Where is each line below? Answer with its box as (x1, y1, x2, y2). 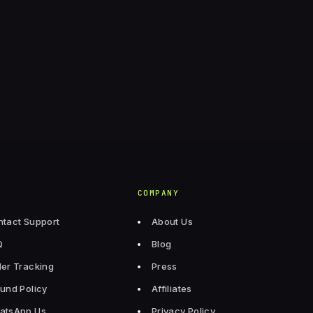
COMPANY (137, 188, 180, 198)
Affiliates (151, 283, 192, 294)
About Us (151, 216, 193, 227)
